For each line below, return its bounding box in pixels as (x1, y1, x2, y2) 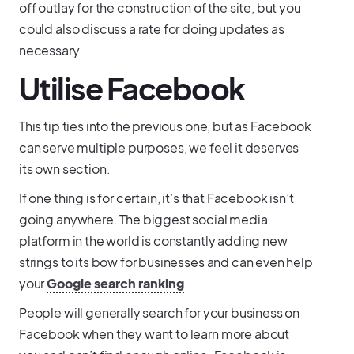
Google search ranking (47, 274, 185, 292)
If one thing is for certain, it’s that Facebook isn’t (18, 189, 294, 206)
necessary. (18, 41, 83, 58)
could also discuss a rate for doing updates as (18, 20, 284, 37)
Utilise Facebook (18, 69, 245, 107)
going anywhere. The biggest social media (18, 210, 268, 228)
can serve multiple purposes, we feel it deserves (18, 138, 299, 156)
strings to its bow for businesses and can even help (18, 253, 313, 270)
